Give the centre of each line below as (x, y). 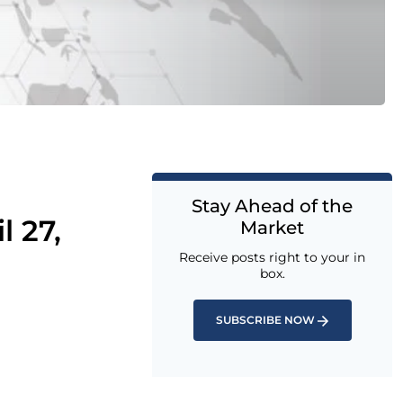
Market (272, 228)
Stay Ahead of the (272, 206)
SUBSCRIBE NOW (265, 320)
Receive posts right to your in (272, 257)
